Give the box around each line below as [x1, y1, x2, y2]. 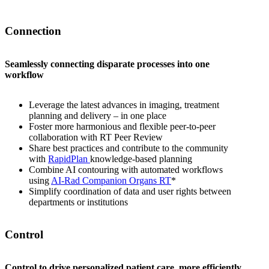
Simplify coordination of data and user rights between [29, 186, 231, 196]
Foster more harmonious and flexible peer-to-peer [29, 121, 216, 131]
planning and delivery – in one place [29, 110, 166, 121]
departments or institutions [29, 196, 128, 207]
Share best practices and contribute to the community [29, 142, 228, 153]
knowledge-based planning [90, 153, 192, 164]
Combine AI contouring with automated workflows [29, 164, 223, 175]
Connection [5, 24, 61, 37]
